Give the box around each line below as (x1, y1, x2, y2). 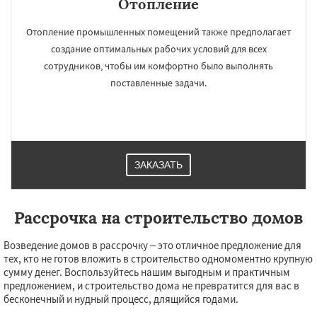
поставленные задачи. (110, 76, 207, 89)
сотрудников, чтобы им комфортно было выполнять (44, 59, 273, 72)
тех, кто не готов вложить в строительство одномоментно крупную (4, 252, 313, 265)
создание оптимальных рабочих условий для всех (50, 42, 267, 55)
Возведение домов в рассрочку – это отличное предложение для (4, 238, 301, 252)
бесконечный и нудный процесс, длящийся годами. (4, 292, 238, 306)
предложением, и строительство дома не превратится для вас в (4, 279, 299, 292)
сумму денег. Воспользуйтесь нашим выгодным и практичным (4, 265, 290, 279)
